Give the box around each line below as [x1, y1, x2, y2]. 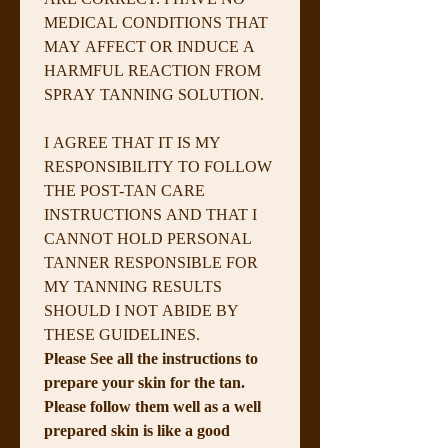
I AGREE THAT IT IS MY [44, 133, 221, 151]
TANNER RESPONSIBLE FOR [44, 253, 258, 271]
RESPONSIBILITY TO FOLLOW [44, 157, 272, 175]
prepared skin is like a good [44, 421, 230, 439]
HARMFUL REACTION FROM [44, 61, 261, 79]
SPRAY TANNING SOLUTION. [44, 85, 264, 103]
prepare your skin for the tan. [44, 373, 245, 391]
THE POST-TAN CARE [44, 181, 205, 199]
